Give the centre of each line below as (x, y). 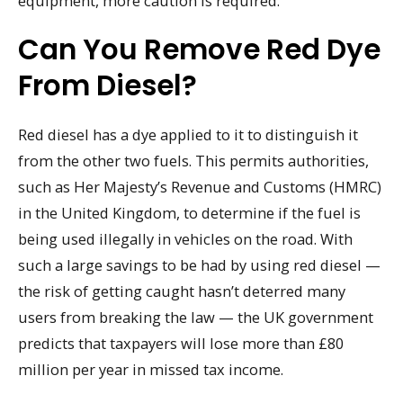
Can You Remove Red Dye (199, 49)
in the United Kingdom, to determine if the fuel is (189, 212)
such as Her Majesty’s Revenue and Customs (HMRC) (200, 186)
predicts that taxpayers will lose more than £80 (181, 343)
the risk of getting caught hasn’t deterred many (182, 291)
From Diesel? (107, 85)
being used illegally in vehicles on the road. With (185, 238)
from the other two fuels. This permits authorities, (193, 160)
